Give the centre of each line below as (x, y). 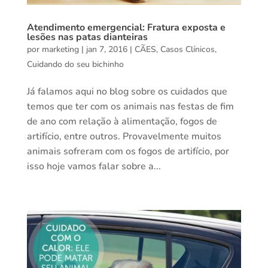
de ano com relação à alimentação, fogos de (122, 121)
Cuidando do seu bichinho (75, 64)
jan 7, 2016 (106, 49)
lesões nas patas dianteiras (87, 37)
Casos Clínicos (187, 49)
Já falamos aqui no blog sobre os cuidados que (127, 91)
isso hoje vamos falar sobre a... (94, 166)
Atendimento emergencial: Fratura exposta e (126, 27)
